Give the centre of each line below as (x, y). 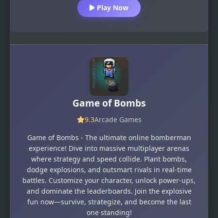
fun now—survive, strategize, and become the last (109, 201)
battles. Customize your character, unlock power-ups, (109, 180)
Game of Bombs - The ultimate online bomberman (109, 137)
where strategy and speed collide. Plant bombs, (109, 159)
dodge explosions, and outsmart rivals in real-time (109, 169)
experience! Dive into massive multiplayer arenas (109, 148)
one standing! (109, 212)
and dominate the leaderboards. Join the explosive (109, 191)
